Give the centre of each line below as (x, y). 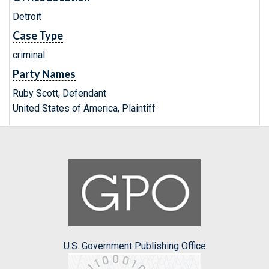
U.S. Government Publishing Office (134, 246)
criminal (29, 55)
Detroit (27, 17)
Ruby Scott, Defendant (59, 93)
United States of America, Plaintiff (84, 108)
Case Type (38, 35)
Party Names (44, 74)
